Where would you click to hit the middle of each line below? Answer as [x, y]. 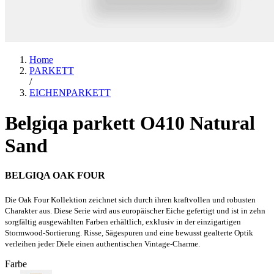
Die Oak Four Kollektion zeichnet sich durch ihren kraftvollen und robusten [130, 200]
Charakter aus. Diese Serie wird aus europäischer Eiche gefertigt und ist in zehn [135, 211]
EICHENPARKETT [70, 93]
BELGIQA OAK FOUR [55, 176]
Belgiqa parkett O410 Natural [130, 123]
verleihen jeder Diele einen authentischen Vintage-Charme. [102, 244]
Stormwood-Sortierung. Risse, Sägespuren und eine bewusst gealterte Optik [129, 233]
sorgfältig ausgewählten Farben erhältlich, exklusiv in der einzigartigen [123, 222]
